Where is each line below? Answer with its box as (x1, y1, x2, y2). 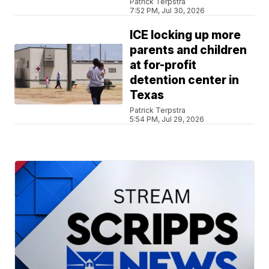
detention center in (130, 73, 240, 87)
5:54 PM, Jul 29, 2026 (130, 114, 205, 124)
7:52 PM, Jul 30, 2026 (130, 5, 205, 15)
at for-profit (130, 58, 197, 72)
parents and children (130, 43, 247, 57)
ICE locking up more (130, 28, 241, 42)
